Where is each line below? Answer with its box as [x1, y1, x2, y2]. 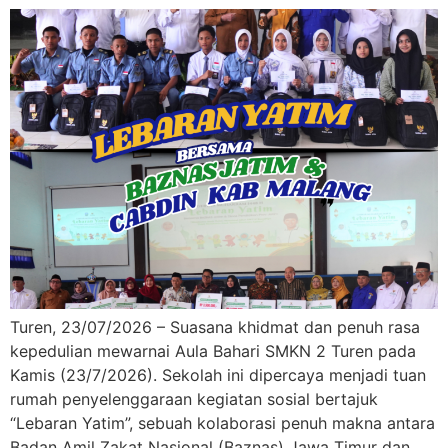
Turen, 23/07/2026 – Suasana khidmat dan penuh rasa [10, 317, 420, 338]
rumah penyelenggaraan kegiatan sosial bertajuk [10, 389, 378, 410]
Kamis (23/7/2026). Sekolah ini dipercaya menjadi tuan [10, 365, 426, 386]
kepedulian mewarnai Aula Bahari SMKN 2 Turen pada [10, 341, 416, 362]
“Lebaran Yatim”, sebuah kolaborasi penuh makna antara [10, 413, 435, 434]
